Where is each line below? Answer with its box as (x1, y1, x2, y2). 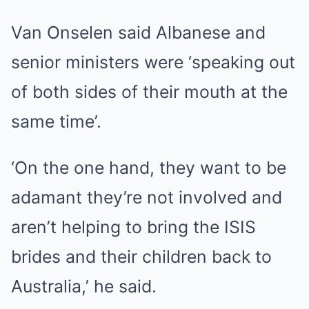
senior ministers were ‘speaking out (11, 52, 295, 72)
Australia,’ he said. (11, 276, 157, 297)
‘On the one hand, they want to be (11, 157, 286, 178)
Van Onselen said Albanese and (11, 22, 266, 43)
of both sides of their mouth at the (11, 81, 288, 102)
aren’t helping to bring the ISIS (11, 217, 256, 237)
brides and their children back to (11, 246, 272, 267)
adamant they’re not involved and (11, 187, 282, 208)
